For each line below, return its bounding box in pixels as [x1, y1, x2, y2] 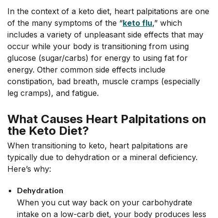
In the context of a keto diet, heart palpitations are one [7, 6, 209, 16]
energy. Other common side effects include [7, 65, 165, 74]
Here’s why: [7, 164, 51, 174]
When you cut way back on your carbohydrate [17, 198, 192, 207]
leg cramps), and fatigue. [7, 88, 99, 98]
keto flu [123, 18, 152, 28]
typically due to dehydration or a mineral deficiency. [7, 152, 198, 162]
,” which [152, 18, 182, 28]
